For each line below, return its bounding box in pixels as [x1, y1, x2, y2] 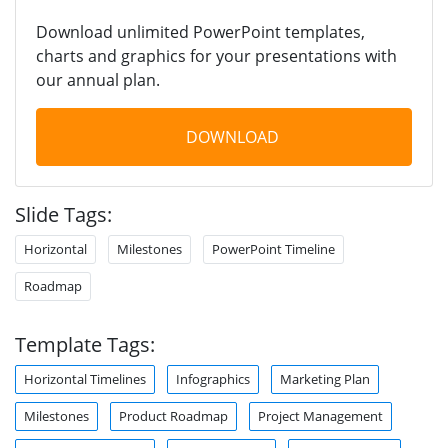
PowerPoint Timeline [212, 239, 335, 258]
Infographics [176, 369, 250, 388]
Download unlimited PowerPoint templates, [36, 20, 365, 43]
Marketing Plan [280, 369, 370, 388]
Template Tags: [15, 330, 155, 358]
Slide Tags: [15, 200, 112, 228]
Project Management [258, 406, 383, 425]
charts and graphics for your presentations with [36, 44, 397, 67]
